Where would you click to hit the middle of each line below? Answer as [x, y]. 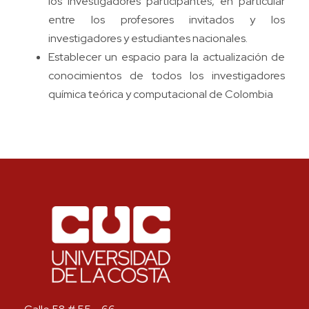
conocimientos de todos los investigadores [167, 76]
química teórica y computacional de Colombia [161, 94]
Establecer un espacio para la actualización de [167, 57]
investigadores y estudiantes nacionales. [148, 39]
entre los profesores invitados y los [167, 20]
